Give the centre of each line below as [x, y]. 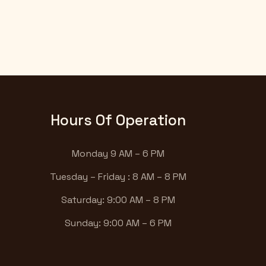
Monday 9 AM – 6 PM [118, 154]
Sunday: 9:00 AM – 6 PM [118, 223]
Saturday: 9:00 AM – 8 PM [118, 200]
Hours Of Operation [118, 120]
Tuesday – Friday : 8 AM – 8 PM [118, 177]
